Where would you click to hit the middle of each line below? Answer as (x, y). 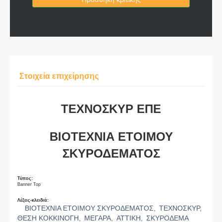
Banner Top (29, 185)
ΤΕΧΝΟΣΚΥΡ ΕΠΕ (111, 109)
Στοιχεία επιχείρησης (58, 76)
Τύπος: (25, 179)
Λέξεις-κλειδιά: (33, 200)
